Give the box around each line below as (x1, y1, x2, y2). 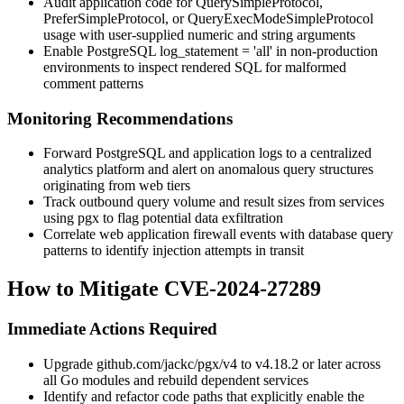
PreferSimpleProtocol (43, 10, 165, 26)
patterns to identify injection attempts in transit (43, 243, 304, 259)
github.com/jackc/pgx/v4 (96, 355, 237, 372)
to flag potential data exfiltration (99, 210, 283, 226)
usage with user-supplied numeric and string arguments (43, 26, 355, 42)
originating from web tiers (43, 178, 190, 194)
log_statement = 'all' (160, 42, 272, 59)
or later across (298, 355, 381, 372)
